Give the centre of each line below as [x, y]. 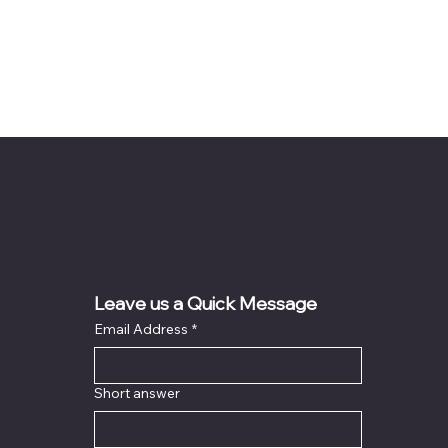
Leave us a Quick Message [206, 305]
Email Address [141, 328]
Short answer [137, 392]
